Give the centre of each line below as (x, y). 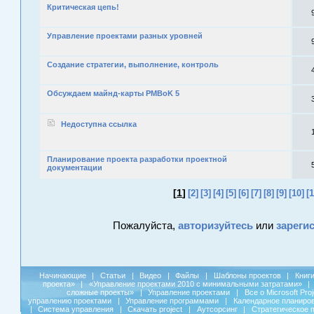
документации (75, 168)
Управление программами (172, 301)
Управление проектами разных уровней (125, 36)
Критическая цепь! (83, 7)
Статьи (113, 275)
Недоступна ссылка (99, 124)
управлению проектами (70, 301)
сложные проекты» (101, 292)
